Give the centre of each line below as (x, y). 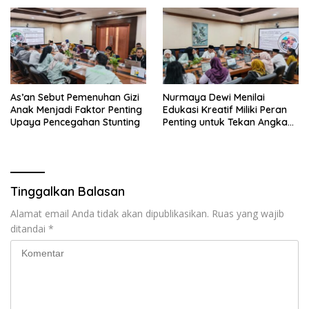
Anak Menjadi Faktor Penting (76, 109)
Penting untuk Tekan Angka (225, 122)
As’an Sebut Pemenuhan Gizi (75, 97)
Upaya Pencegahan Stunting (75, 122)
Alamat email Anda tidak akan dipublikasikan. (110, 213)
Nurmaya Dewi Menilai (214, 97)
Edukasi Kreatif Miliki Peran (225, 109)
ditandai (29, 228)
